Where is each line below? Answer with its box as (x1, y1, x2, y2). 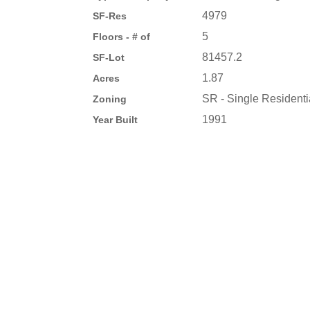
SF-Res (93, 10, 127, 21)
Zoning (93, 93, 127, 104)
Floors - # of (93, 30, 151, 42)
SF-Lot (93, 51, 125, 63)
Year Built (93, 113, 138, 125)
